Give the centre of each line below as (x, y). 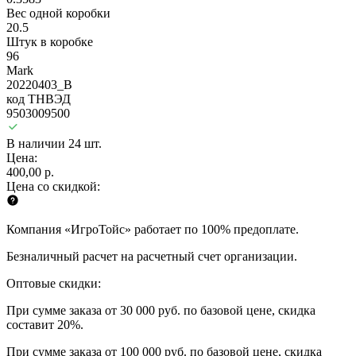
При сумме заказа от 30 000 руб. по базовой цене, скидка (161, 310)
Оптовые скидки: (54, 283)
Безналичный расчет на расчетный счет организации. (152, 256)
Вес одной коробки (58, 13)
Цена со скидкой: (53, 186)
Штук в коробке (50, 41)
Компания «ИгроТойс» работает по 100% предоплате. (153, 229)
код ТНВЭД (39, 99)
